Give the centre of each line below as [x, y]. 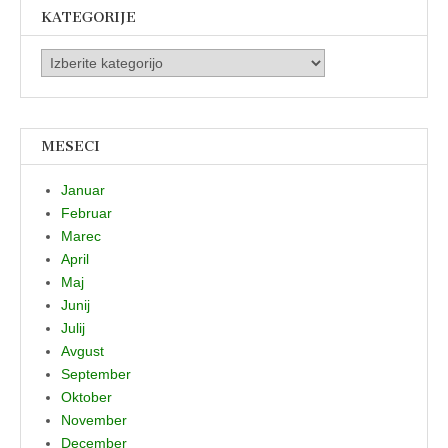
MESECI [70, 146]
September [96, 373]
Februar [86, 212]
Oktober [86, 396]
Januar [83, 189]
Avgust [82, 350]
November [94, 419]
